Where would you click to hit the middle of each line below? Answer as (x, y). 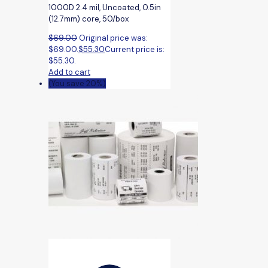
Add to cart (69, 72)
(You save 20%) (77, 84)
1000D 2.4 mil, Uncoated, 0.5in (105, 8)
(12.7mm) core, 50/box (89, 19)
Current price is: (135, 50)
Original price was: (113, 38)
